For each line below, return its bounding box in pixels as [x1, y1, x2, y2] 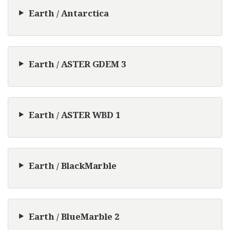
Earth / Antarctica [29, 7, 109, 19]
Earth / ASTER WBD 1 [29, 108, 121, 121]
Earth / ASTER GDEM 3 [29, 57, 126, 70]
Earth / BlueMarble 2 [29, 210, 120, 222]
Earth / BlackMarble [29, 159, 117, 171]
